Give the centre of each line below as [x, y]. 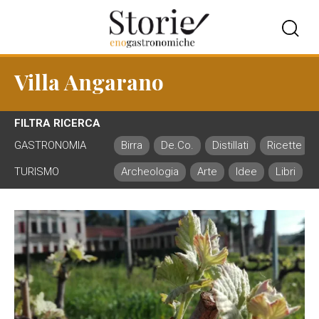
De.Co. [177, 145]
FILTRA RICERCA [57, 123]
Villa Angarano [89, 82]
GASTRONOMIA [50, 145]
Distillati [230, 145]
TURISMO [37, 172]
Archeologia [150, 172]
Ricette [284, 145]
